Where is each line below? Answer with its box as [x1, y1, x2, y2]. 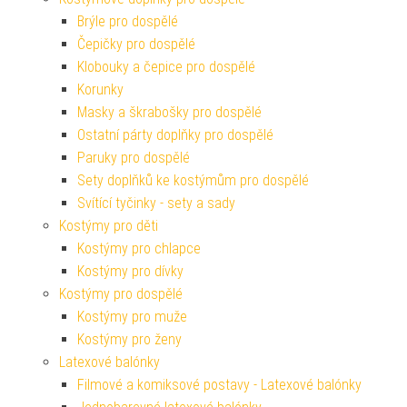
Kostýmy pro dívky [77, 263, 184, 281]
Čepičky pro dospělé [77, 35, 195, 54]
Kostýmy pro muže [77, 308, 187, 326]
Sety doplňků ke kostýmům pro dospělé [77, 172, 309, 190]
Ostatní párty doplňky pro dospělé [77, 126, 273, 144]
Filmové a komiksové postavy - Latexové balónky [77, 376, 362, 394]
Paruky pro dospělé [77, 149, 190, 167]
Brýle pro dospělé [77, 13, 178, 31]
